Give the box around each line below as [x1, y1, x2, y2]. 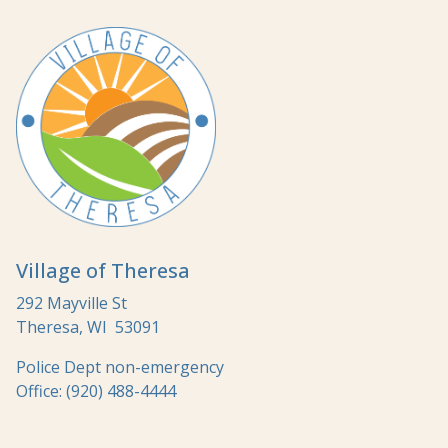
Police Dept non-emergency [16, 355, 224, 378]
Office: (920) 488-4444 [16, 379, 176, 402]
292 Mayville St [16, 291, 127, 314]
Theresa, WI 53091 [16, 315, 160, 338]
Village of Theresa [16, 256, 190, 284]
